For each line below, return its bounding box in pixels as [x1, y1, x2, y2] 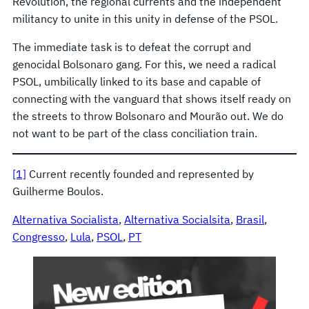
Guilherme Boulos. [12, 184, 103, 199]
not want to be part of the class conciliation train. [12, 126, 257, 141]
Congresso [12, 230, 65, 244]
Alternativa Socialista [12, 212, 119, 227]
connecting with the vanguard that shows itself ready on [12, 92, 291, 106]
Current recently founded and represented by [26, 167, 254, 181]
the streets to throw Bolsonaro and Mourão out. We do [12, 109, 283, 123]
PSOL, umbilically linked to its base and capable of [12, 74, 261, 89]
